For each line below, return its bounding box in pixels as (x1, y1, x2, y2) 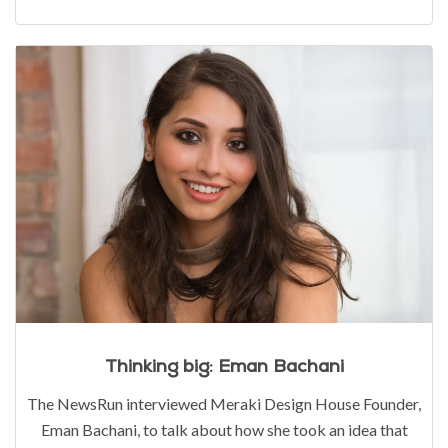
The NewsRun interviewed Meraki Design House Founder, (27, 394, 421, 414)
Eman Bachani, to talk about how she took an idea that (40, 420, 408, 440)
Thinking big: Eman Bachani (104, 355, 344, 379)
